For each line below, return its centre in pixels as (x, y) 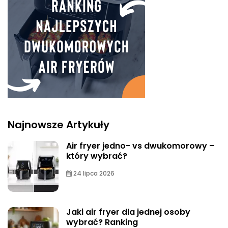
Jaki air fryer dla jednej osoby (128, 212)
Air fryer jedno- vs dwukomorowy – (140, 146)
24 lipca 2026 (93, 173)
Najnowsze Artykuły (59, 124)
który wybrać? (97, 156)
